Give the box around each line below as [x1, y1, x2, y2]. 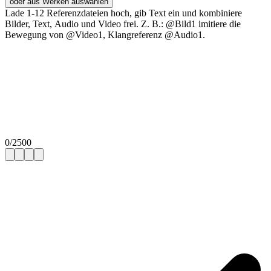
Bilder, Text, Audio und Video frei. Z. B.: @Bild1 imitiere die [5, 19, 241, 29]
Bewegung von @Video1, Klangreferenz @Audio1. [5, 30, 205, 40]
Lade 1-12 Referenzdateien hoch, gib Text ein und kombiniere [5, 8, 242, 18]
